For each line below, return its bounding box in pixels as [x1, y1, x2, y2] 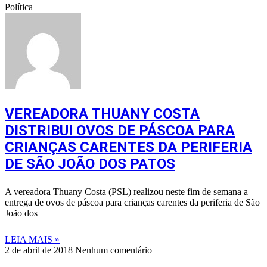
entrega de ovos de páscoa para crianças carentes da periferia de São [5, 197, 260, 208]
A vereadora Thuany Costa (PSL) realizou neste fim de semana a [5, 187, 248, 197]
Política [5, 2, 33, 13]
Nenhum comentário [75, 245, 152, 256]
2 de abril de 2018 [5, 245, 75, 256]
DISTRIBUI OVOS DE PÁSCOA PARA [5, 122, 235, 139]
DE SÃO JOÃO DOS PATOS [5, 156, 175, 173]
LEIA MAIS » [5, 234, 60, 245]
